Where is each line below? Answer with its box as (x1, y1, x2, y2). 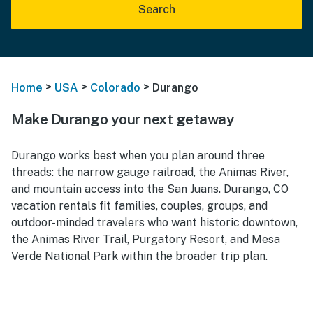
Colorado (90, 81, 140, 94)
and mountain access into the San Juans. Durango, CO (11, 182, 289, 196)
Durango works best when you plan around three (11, 148, 265, 162)
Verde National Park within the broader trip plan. (11, 249, 268, 263)
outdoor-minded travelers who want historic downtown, (11, 215, 298, 229)
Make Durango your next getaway (11, 110, 234, 128)
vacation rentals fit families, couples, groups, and (11, 198, 268, 212)
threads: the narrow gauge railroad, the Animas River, (11, 165, 289, 179)
